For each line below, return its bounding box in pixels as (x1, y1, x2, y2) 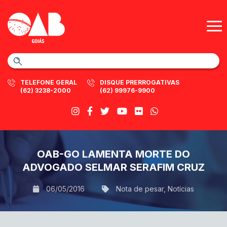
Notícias (168, 184, 194, 193)
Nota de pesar (116, 184, 164, 193)
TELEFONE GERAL (20, 79, 77, 86)
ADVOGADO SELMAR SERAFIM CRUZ (22, 161, 205, 173)
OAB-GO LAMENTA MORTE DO (37, 148, 190, 160)
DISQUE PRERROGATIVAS (100, 79, 179, 86)
